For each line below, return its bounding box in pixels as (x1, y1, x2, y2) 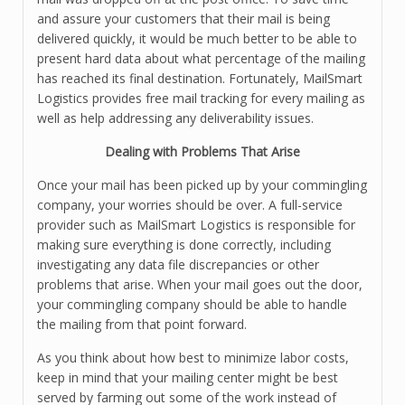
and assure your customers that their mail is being (37, 10, 330, 27)
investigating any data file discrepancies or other (37, 256, 319, 273)
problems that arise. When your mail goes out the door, (37, 276, 363, 293)
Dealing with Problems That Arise (105, 143, 300, 160)
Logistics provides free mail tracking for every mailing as (37, 89, 365, 107)
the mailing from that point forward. (37, 316, 247, 333)
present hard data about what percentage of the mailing (37, 50, 365, 67)
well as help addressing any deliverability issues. (37, 109, 314, 127)
